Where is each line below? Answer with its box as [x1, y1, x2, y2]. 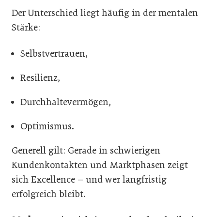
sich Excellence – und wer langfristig [12, 173, 167, 185]
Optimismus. [20, 120, 74, 132]
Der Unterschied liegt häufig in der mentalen [12, 7, 198, 18]
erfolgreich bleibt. [12, 188, 86, 200]
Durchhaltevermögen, [20, 96, 111, 108]
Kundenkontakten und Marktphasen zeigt [12, 159, 188, 170]
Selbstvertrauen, [20, 47, 88, 59]
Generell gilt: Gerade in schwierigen [12, 144, 160, 156]
